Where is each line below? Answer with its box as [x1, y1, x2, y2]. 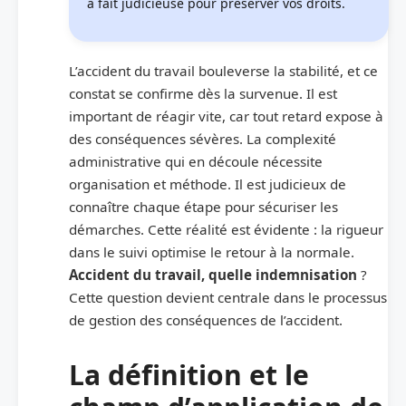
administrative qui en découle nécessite [69, 151, 323, 170]
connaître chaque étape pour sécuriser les [69, 197, 338, 216]
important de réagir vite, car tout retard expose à [69, 106, 383, 125]
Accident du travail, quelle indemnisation [69, 265, 357, 284]
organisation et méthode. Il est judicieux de [69, 174, 346, 193]
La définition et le [69, 355, 309, 393]
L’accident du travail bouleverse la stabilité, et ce [69, 61, 378, 80]
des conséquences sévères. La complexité [69, 129, 336, 148]
